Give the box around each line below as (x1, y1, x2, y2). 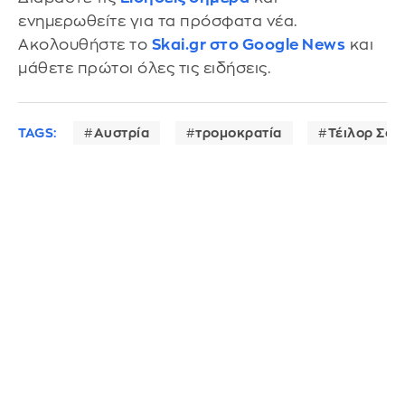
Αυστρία (93, 126, 149, 139)
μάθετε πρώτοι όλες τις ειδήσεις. (18, 60, 270, 76)
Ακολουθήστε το (18, 36, 152, 52)
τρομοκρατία (195, 126, 282, 139)
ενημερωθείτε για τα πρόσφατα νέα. (18, 13, 297, 29)
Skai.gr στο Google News (151, 36, 345, 52)
